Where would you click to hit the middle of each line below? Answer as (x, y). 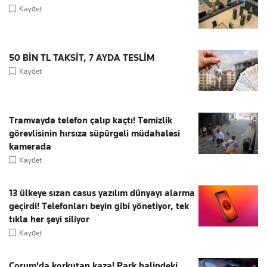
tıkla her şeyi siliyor (49, 219)
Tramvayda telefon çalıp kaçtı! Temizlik (91, 120)
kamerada (30, 146)
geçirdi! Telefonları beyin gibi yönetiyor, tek (99, 206)
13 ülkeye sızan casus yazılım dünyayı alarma (102, 193)
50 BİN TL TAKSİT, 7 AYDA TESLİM (82, 58)
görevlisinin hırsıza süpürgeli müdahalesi (94, 133)
